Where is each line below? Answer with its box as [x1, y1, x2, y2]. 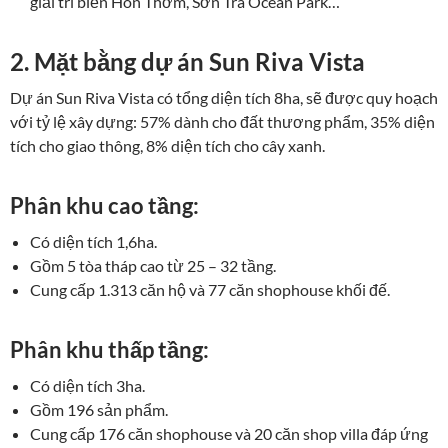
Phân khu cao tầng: [10, 191, 199, 219]
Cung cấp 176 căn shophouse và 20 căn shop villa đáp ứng [30, 423, 428, 443]
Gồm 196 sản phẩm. [30, 399, 168, 419]
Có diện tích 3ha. [30, 375, 145, 395]
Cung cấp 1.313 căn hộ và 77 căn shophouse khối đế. [30, 279, 390, 299]
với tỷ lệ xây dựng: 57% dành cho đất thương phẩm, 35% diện [10, 111, 435, 131]
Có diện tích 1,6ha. [30, 231, 157, 251]
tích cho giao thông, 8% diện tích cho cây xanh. [10, 135, 325, 155]
